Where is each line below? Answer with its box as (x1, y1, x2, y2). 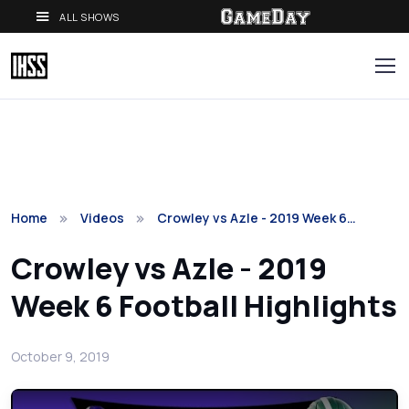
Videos (80, 209, 124, 226)
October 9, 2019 (11, 348, 110, 365)
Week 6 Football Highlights (11, 286, 397, 326)
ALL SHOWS (59, 9, 121, 24)
